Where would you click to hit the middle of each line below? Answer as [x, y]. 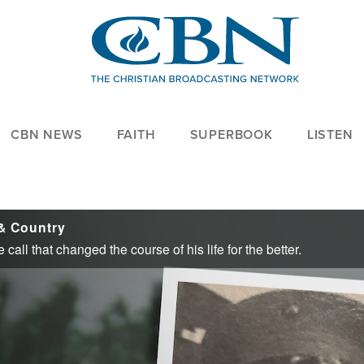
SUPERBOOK [231, 135]
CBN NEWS [47, 135]
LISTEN [330, 135]
